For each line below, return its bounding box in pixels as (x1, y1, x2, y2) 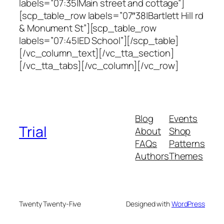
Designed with (126, 199, 171, 209)
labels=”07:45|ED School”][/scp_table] (19, 33, 179, 47)
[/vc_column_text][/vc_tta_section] (19, 46, 174, 59)
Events (168, 111, 198, 125)
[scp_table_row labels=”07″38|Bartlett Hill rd (19, 8, 203, 22)
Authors (135, 149, 169, 162)
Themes (168, 149, 203, 162)
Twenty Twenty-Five (19, 199, 81, 209)
